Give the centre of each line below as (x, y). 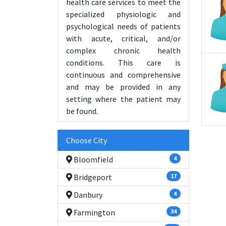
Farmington (94, 212)
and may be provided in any (123, 87)
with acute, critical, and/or (123, 38)
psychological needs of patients (123, 26)
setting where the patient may (123, 99)
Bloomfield (93, 159)
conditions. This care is (123, 63)
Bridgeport (92, 177)
